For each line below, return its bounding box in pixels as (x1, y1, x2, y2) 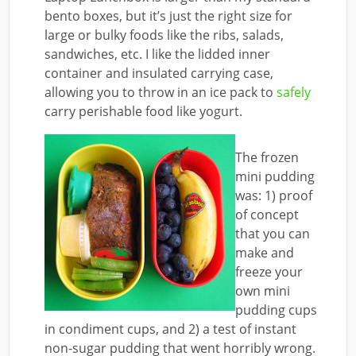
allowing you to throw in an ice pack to (44, 83, 277, 101)
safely (277, 83, 311, 101)
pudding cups (235, 300, 318, 319)
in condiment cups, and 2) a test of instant (44, 319, 297, 338)
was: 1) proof (235, 186, 313, 204)
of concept (235, 205, 300, 223)
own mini (235, 281, 291, 300)
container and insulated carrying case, (44, 64, 274, 82)
